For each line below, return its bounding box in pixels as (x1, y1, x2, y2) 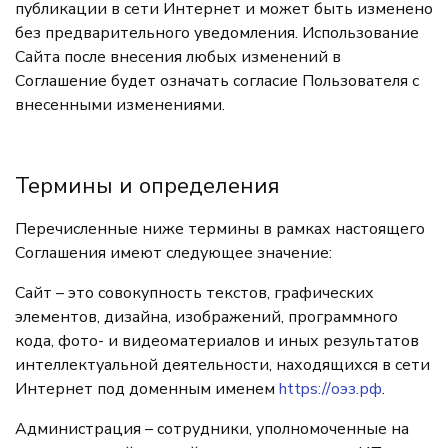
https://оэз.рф (279, 378, 382, 400)
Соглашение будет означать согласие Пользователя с (15, 70, 419, 92)
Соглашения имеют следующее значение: (15, 242, 332, 264)
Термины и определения (15, 171, 280, 201)
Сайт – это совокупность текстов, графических (15, 282, 374, 304)
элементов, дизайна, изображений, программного (15, 306, 398, 328)
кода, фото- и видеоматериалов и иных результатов (15, 330, 419, 352)
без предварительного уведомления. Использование (15, 22, 419, 44)
